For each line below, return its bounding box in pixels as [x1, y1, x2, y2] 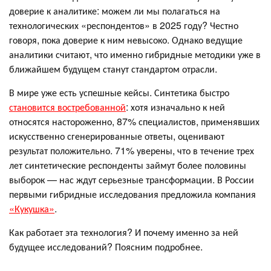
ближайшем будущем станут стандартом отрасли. [9, 61, 217, 76]
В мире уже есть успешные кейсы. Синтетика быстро [9, 85, 229, 99]
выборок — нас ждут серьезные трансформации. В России [9, 172, 254, 186]
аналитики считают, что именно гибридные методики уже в [9, 47, 261, 61]
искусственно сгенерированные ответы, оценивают [9, 128, 224, 143]
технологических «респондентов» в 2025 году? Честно [9, 18, 238, 32]
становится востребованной [9, 99, 126, 114]
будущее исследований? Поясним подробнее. [9, 239, 203, 253]
